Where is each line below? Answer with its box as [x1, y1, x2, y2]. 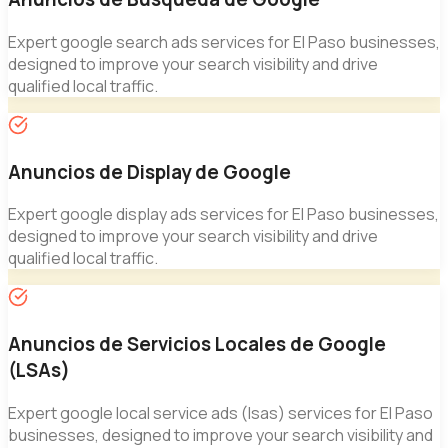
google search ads [60, 30, 198, 53]
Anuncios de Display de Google [8, 158, 291, 185]
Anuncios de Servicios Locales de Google [8, 330, 386, 357]
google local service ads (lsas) [60, 401, 285, 424]
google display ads [60, 203, 197, 226]
